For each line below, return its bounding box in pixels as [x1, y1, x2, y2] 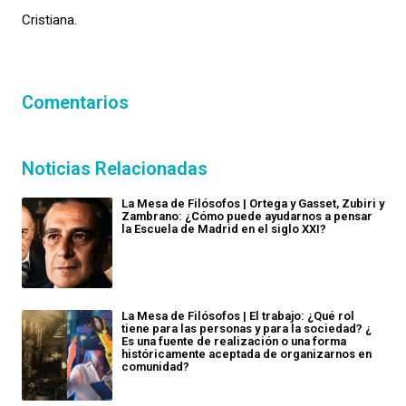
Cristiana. [22, 12, 77, 28]
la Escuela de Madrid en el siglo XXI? [121, 222, 326, 236]
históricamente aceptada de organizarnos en [121, 347, 372, 361]
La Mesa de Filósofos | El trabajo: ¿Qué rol [121, 309, 354, 323]
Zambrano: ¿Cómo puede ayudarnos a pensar [121, 209, 372, 223]
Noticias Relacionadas [22, 158, 208, 179]
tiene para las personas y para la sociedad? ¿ [121, 322, 372, 335]
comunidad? [121, 360, 189, 373]
